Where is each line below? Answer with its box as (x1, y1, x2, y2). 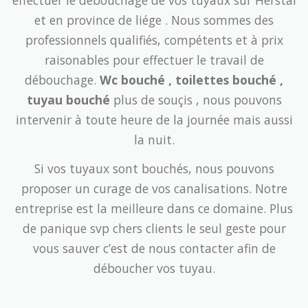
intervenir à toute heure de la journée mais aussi (15, 111, 293, 129)
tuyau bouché (26, 91, 113, 109)
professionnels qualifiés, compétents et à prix (25, 32, 283, 49)
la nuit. (133, 131, 175, 148)
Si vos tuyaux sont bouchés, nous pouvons (34, 160, 274, 177)
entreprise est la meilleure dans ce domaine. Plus (15, 200, 293, 217)
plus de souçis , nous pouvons (113, 91, 282, 109)
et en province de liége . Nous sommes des (34, 12, 274, 29)
